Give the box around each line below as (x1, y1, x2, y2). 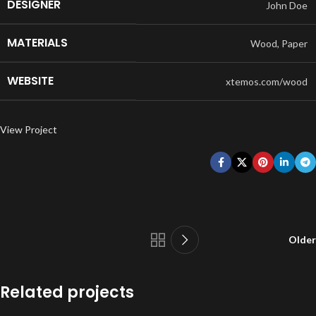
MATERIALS (7, 35, 68, 51)
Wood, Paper (250, 37, 308, 49)
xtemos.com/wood (226, 75, 308, 87)
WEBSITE (7, 73, 54, 89)
